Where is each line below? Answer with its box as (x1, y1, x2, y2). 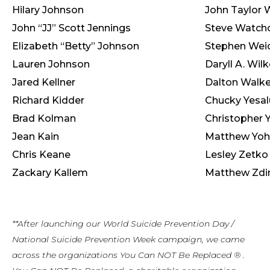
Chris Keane (12, 149, 71, 160)
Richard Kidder (12, 95, 84, 106)
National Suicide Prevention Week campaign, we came (12, 234, 245, 245)
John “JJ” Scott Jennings (12, 22, 131, 34)
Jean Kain (12, 131, 59, 142)
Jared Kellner (12, 77, 75, 88)
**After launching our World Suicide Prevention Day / (12, 218, 234, 229)
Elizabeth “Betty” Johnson (12, 40, 139, 52)
